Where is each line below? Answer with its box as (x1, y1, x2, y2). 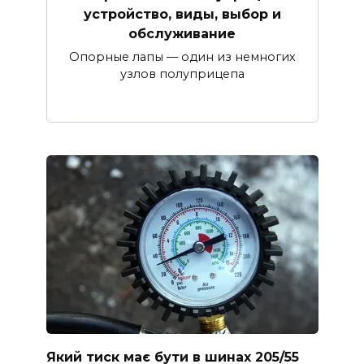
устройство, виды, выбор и (83, 6, 281, 22)
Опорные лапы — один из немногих (68, 49, 296, 64)
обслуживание (128, 25, 236, 41)
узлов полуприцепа (119, 66, 245, 81)
